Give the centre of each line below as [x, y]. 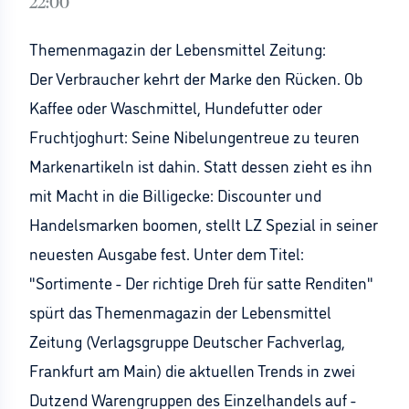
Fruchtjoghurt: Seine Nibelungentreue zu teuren [194, 136]
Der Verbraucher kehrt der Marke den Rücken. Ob [196, 78]
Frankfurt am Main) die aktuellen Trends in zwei [192, 370]
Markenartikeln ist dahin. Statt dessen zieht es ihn [201, 165]
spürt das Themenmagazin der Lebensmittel [180, 311]
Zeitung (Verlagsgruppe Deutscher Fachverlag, [187, 341]
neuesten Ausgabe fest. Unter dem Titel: [167, 253]
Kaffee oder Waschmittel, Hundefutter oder [176, 107]
